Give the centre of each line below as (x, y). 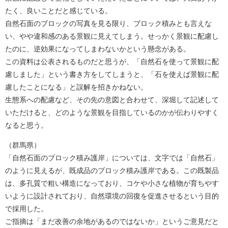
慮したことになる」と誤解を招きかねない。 (76, 87)
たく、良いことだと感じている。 (59, 11)
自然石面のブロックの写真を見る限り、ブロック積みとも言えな (108, 23)
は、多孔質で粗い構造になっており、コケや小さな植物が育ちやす (112, 183)
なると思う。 (26, 125)
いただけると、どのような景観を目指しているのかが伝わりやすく (112, 112)
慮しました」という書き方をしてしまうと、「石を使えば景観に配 (112, 74)
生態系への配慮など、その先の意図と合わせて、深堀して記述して (112, 100)
